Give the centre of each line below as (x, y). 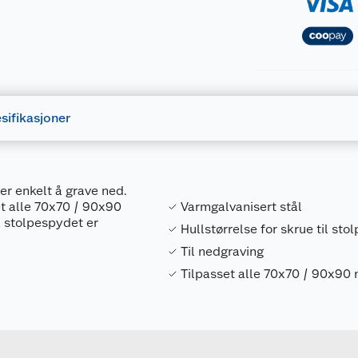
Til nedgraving (223, 251)
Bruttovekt (220, 324)
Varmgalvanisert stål (242, 207)
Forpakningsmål (233, 301)
